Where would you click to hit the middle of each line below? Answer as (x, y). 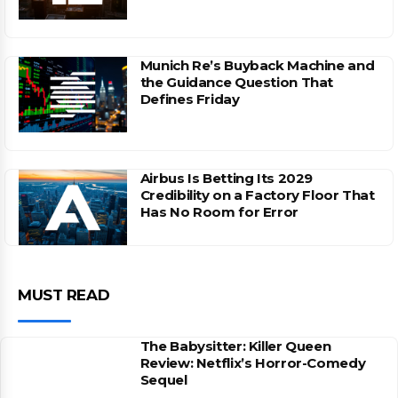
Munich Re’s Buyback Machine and (257, 65)
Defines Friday (190, 99)
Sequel (163, 380)
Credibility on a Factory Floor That (257, 195)
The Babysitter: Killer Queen (235, 346)
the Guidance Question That (237, 82)
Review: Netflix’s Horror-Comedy (253, 363)
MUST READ (64, 295)
